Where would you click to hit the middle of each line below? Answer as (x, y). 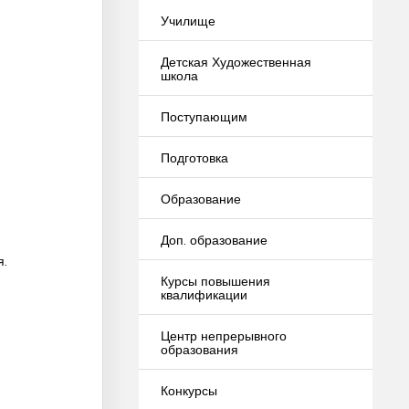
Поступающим (204, 116)
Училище (188, 20)
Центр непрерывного (224, 335)
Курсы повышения (215, 280)
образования (199, 349)
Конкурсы (189, 390)
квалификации (204, 294)
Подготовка (194, 157)
